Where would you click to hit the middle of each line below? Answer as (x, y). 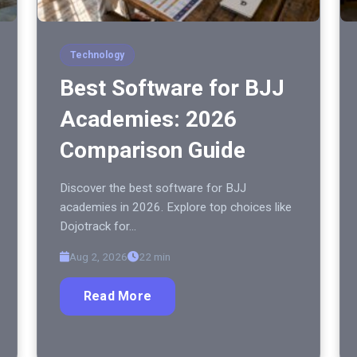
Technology (97, 55)
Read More (118, 296)
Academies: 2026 (148, 120)
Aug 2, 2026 (98, 257)
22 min (155, 257)
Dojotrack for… (98, 227)
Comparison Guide (153, 151)
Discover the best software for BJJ (153, 188)
